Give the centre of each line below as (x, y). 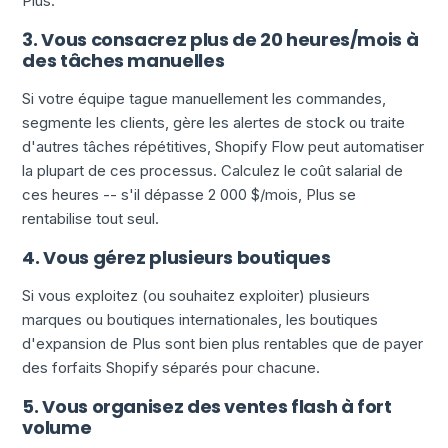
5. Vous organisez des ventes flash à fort (207, 407)
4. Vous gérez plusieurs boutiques (176, 258)
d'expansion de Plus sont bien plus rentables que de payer (223, 344)
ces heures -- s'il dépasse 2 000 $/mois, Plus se (189, 195)
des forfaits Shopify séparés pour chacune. (171, 368)
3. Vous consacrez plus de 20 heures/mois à (220, 40)
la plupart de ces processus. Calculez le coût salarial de (213, 171)
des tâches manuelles (123, 61)
